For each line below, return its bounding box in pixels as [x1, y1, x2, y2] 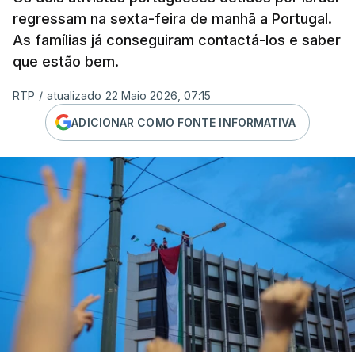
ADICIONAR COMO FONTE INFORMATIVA [71, 115, 296, 129]
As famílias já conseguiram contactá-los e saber [13, 32, 341, 48]
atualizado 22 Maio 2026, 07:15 [47, 89, 212, 102]
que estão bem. [13, 53, 119, 70]
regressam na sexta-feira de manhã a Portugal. [13, 10, 332, 27]
